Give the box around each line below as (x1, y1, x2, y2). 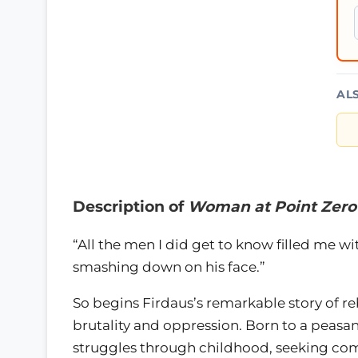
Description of (73, 197, 188, 216)
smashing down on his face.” (73, 258, 265, 275)
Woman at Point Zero (188, 197, 356, 216)
